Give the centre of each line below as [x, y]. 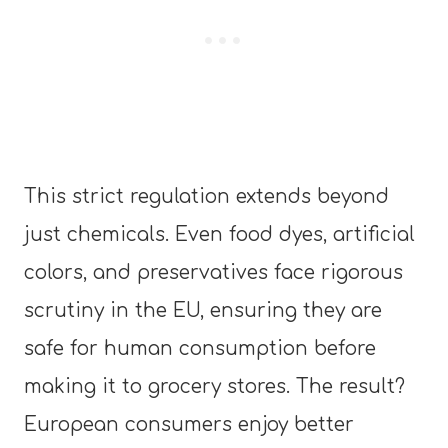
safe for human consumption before [200, 348]
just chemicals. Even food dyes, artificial [219, 234]
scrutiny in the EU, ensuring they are [203, 310]
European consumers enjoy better [189, 424]
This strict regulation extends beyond [206, 196]
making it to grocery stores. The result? [214, 386]
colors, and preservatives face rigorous [213, 272]
